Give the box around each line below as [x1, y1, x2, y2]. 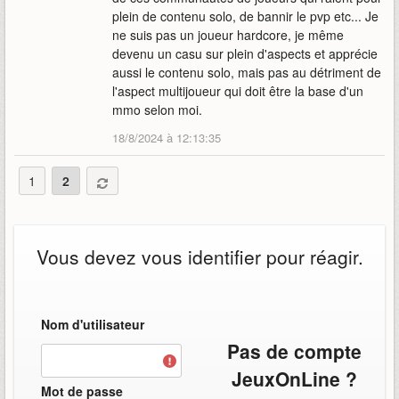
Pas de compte [227, 338, 362, 365]
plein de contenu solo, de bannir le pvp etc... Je [112, 7, 379, 26]
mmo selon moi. [112, 101, 202, 119]
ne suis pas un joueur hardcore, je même [112, 26, 344, 45]
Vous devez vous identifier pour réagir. [36, 243, 363, 271]
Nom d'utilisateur [41, 315, 144, 334]
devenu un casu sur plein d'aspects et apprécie [112, 45, 378, 63]
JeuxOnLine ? [232, 365, 357, 393]
